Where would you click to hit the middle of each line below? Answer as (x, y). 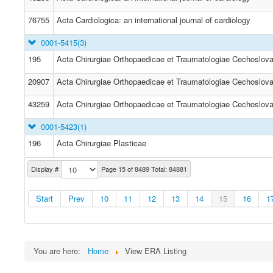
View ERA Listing (156, 251)
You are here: (59, 251)
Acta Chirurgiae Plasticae (101, 143)
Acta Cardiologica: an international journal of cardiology (154, 20)
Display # (45, 169)
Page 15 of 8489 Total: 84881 (144, 169)
